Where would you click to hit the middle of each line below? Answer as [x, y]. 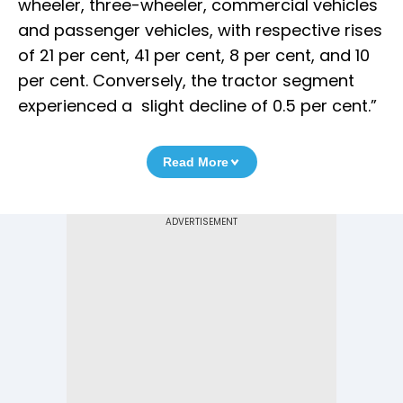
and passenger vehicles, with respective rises [200, 31]
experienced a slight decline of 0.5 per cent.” [197, 106]
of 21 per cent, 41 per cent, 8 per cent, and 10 [194, 56]
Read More [195, 162]
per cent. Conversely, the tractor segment [186, 81]
